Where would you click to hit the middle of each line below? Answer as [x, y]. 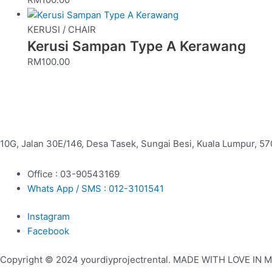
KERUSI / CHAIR [62, 30]
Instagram [49, 217]
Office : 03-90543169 [73, 174]
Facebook [48, 231]
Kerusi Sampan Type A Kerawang [137, 46]
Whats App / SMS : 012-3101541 [96, 188]
